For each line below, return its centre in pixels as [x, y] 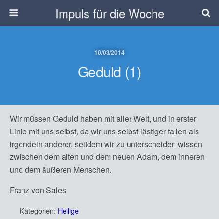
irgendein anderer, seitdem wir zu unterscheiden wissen [106, 144]
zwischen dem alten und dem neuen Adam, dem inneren [107, 157]
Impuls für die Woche [109, 13]
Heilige [68, 210]
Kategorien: [39, 210]
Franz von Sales [38, 190]
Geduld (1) [109, 71]
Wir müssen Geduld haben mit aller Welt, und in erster [103, 119]
